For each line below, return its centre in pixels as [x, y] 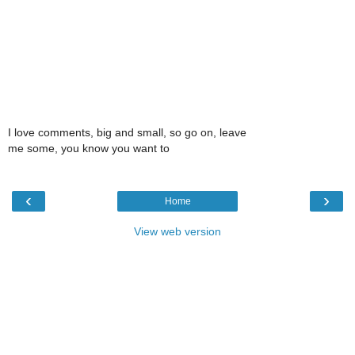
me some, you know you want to [89, 148]
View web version [177, 231]
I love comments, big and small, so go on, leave [127, 132]
